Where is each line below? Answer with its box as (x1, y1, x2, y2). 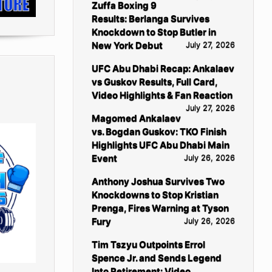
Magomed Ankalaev (91, 112, 181, 124)
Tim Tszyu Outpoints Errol (91, 238, 205, 250)
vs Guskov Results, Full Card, (91, 75, 217, 87)
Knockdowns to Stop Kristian (91, 188, 219, 200)
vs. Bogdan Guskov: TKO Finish (91, 125, 226, 137)
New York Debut (91, 39, 163, 51)
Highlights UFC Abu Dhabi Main (91, 138, 229, 151)
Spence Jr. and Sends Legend (91, 251, 222, 263)
